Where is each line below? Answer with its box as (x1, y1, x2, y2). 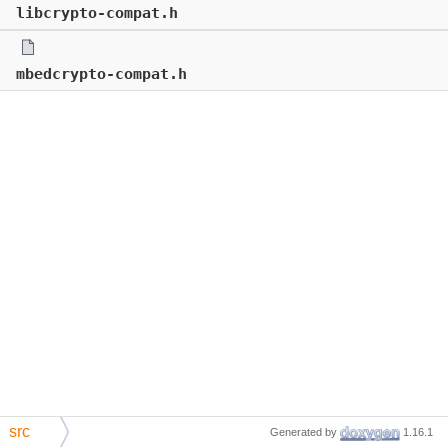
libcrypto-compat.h (16, 4, 178, 23)
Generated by (270, 426, 340, 438)
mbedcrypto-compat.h (16, 65, 187, 84)
